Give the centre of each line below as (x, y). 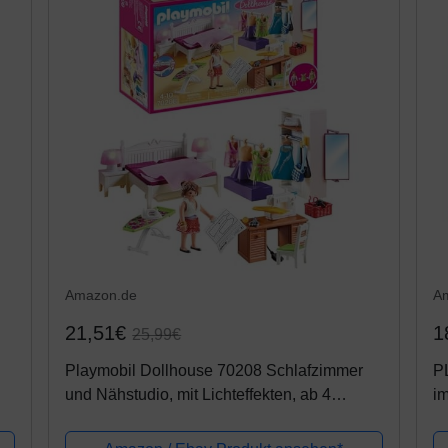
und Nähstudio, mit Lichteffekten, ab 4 (198, 394)
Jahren (90, 418)
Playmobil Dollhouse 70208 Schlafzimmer (214, 370)
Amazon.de (101, 294)
